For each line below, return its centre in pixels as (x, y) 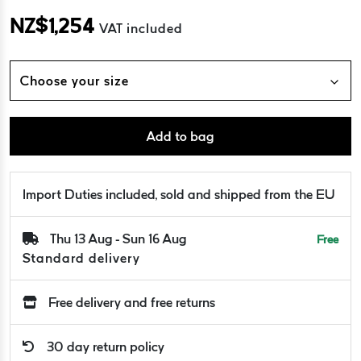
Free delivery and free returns (132, 302)
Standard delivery (81, 257)
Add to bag (180, 136)
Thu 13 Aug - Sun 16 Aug (118, 238)
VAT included (141, 28)
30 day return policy (106, 346)
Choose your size (75, 80)
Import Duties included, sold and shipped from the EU (179, 194)
